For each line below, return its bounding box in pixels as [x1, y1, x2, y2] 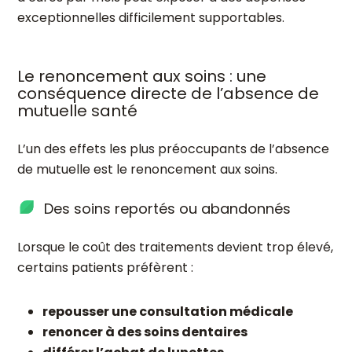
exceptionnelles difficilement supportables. [17, 9, 284, 27]
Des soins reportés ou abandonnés [44, 199, 291, 218]
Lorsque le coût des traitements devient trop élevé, [17, 238, 333, 256]
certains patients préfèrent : [17, 258, 193, 277]
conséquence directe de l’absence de [17, 82, 319, 104]
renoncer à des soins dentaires [42, 323, 247, 341]
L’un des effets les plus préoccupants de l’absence [17, 140, 329, 158]
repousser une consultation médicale [42, 302, 293, 321]
